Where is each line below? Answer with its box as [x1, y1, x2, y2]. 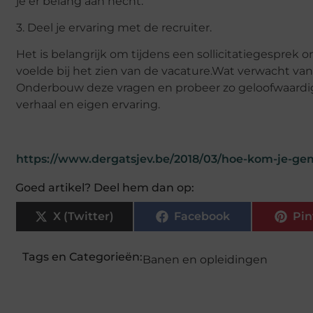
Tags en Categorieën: [22, 250, 143, 263]
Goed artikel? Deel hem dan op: [15, 181, 194, 194]
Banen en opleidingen [143, 253, 268, 266]
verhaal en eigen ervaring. [16, 98, 160, 112]
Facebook [173, 210, 230, 223]
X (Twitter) [53, 210, 114, 223]
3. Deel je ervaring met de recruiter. [16, 21, 212, 35]
